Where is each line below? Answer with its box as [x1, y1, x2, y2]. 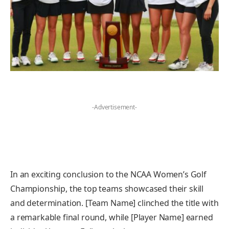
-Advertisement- [92, 102, 137, 111]
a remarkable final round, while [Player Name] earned [10, 211, 213, 223]
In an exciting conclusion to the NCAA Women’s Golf [10, 168, 207, 180]
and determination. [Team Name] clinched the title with [10, 197, 219, 209]
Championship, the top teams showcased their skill [10, 182, 204, 194]
